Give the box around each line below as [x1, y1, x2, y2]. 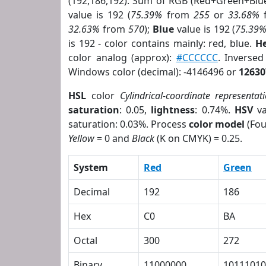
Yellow [68, 132, 94, 145]
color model [189, 118, 245, 131]
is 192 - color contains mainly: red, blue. [68, 37, 255, 50]
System [74, 161, 108, 174]
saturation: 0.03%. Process [68, 118, 189, 131]
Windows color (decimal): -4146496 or [68, 65, 239, 78]
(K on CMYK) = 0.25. [154, 132, 242, 145]
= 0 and [94, 132, 132, 145]
